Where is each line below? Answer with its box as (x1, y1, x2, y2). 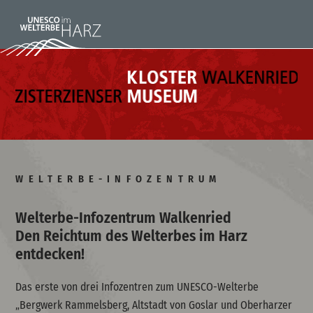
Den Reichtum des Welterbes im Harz (15, 226, 248, 245)
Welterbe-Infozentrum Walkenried (15, 208, 232, 227)
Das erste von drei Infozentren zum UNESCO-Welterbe (15, 280, 259, 294)
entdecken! (15, 245, 85, 263)
